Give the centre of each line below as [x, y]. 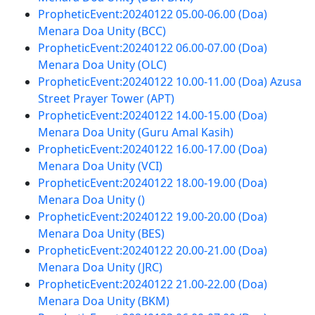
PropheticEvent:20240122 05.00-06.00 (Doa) [152, 14]
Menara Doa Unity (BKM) [103, 301]
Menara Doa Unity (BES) [101, 233]
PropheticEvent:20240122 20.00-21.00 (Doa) [152, 250]
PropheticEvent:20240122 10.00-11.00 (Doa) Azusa [169, 82]
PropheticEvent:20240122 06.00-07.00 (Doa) [152, 48]
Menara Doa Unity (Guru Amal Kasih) [135, 132]
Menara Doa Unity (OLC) [102, 65]
